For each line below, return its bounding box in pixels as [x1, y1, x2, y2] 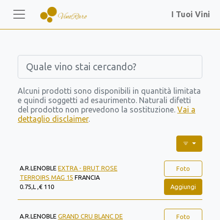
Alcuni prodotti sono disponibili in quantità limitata [18, 86, 201, 95]
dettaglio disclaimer [18, 114, 88, 123]
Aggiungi [170, 183, 196, 190]
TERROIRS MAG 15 [20, 174, 73, 181]
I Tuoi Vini [171, 10, 214, 19]
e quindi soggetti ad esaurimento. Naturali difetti [18, 96, 191, 105]
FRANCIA [73, 174, 100, 181]
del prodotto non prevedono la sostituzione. [18, 105, 177, 114]
